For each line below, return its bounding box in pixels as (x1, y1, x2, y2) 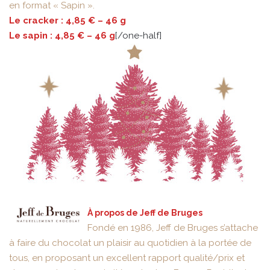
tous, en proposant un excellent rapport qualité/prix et (9, 253, 245, 264)
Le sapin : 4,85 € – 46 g (9, 30, 115, 42)
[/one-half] (115, 30, 162, 42)
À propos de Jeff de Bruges (87, 208, 202, 218)
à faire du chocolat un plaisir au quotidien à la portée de (9, 237, 251, 249)
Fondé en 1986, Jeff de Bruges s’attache (87, 222, 258, 234)
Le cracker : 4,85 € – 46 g (9, 15, 126, 27)
